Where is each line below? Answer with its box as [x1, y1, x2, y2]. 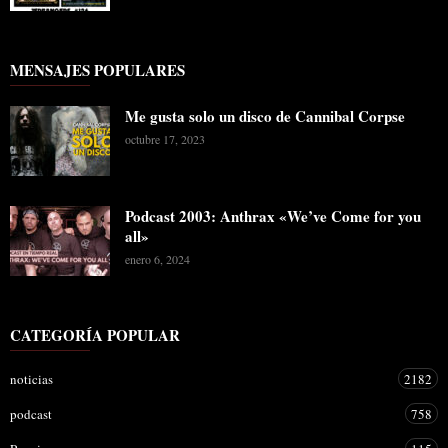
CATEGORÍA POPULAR [10, 324, 180, 347]
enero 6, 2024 [125, 251, 190, 268]
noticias [10, 370, 53, 389]
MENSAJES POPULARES [10, 59, 185, 82]
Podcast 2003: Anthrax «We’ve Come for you [125, 205, 421, 228]
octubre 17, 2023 [125, 131, 205, 148]
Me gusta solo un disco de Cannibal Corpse [125, 105, 405, 128]
